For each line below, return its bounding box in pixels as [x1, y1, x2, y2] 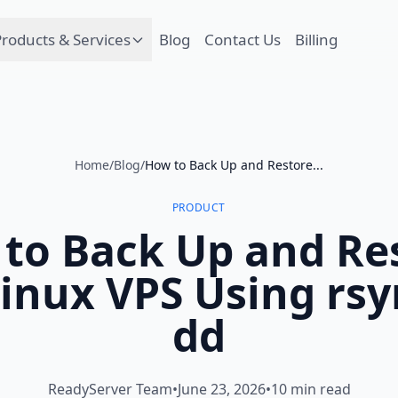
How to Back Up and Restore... [145, 156, 323, 173]
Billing [294, 29, 338, 50]
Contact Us [203, 29, 281, 50]
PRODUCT [171, 200, 227, 215]
